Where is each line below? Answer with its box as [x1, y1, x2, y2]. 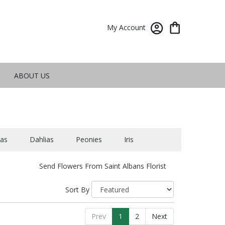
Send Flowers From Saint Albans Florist [39, 161, 166, 171]
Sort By [65, 185, 89, 194]
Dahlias [29, 135, 54, 144]
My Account [107, 23, 146, 33]
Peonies [75, 135, 102, 144]
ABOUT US [14, 71, 50, 81]
